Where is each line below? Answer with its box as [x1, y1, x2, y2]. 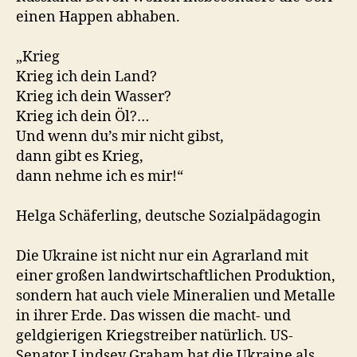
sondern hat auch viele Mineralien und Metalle [16, 287, 335, 305]
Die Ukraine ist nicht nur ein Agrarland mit [16, 247, 308, 265]
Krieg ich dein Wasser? [16, 88, 171, 106]
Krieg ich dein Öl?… [16, 108, 149, 126]
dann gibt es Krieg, [16, 147, 143, 166]
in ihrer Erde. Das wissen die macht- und [16, 307, 291, 325]
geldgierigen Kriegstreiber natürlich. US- [16, 327, 293, 345]
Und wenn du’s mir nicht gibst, [16, 127, 224, 146]
